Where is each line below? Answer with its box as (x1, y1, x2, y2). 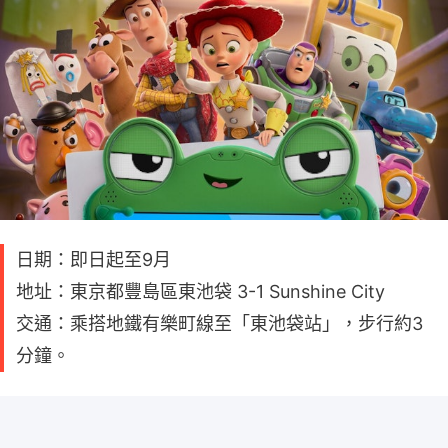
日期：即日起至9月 (16, 248, 171, 270)
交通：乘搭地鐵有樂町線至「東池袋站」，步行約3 (16, 312, 423, 334)
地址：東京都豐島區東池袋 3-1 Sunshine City (16, 280, 385, 302)
